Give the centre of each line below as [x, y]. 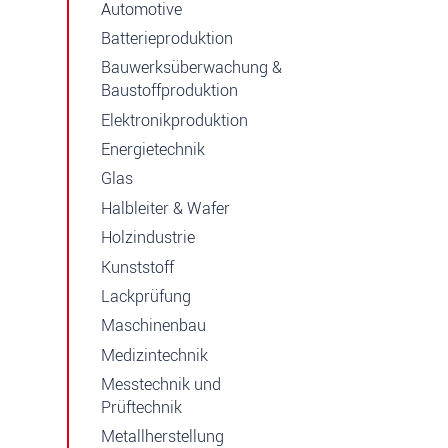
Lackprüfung [146, 296]
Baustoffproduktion [169, 91]
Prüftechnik [141, 407]
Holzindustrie [148, 238]
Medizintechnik [154, 355]
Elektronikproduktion [174, 120]
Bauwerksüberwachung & [191, 68]
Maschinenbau [153, 326]
